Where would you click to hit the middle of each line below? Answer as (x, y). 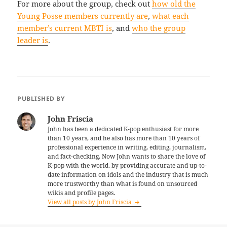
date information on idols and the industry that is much (128, 175)
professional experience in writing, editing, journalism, (127, 147)
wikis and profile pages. (82, 193)
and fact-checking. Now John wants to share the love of (127, 156)
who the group (159, 28)
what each (171, 16)
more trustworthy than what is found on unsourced (123, 184)
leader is (33, 40)
